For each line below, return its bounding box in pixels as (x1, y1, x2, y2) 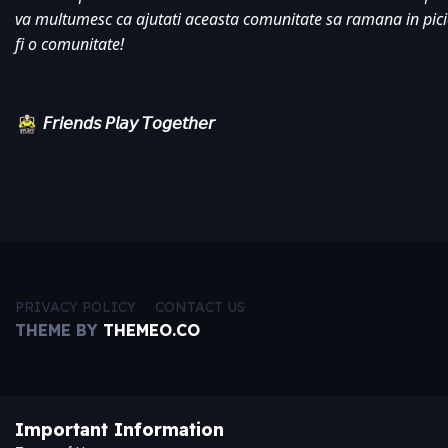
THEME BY (15, 319, 103, 340)
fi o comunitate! (15, 32, 124, 55)
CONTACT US (155, 297, 245, 316)
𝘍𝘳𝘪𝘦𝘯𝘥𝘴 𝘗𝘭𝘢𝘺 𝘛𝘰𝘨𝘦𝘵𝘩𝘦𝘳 (43, 111, 215, 134)
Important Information (15, 418, 224, 441)
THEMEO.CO (103, 319, 200, 340)
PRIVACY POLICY (15, 297, 136, 316)
